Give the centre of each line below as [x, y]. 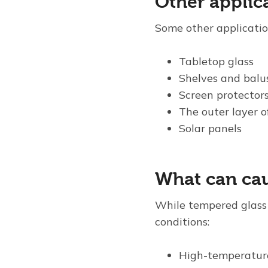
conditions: [182, 222]
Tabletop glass [217, 62]
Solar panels [211, 129]
